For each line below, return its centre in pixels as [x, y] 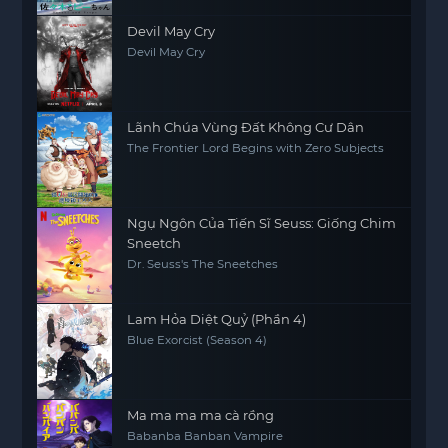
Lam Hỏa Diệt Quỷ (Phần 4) [217, 319]
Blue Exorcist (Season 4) [197, 340]
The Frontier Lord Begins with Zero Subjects [256, 148]
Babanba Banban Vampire [205, 436]
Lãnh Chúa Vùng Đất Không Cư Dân [246, 127]
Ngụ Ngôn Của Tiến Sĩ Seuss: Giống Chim [262, 223]
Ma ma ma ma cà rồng [201, 415]
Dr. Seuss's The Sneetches [203, 264]
